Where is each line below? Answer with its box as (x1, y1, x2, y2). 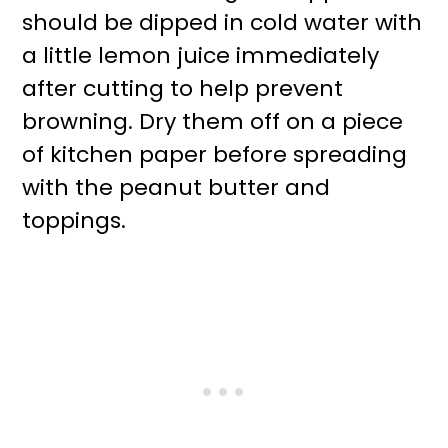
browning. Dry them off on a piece (22, 106, 404, 138)
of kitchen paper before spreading (22, 139, 408, 171)
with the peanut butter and (22, 172, 331, 204)
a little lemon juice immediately (22, 40, 380, 72)
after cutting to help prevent (22, 73, 344, 105)
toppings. (22, 205, 127, 237)
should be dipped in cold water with (22, 7, 423, 39)
